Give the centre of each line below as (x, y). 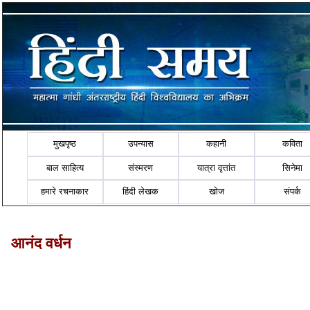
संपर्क (293, 192)
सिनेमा (293, 167)
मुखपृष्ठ (65, 144)
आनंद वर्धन (41, 243)
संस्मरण (141, 167)
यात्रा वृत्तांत (217, 167)
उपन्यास (140, 144)
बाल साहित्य (65, 167)
